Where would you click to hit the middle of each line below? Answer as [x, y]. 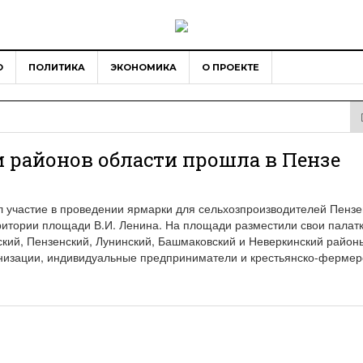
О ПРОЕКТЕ [231, 68]
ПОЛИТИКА [57, 68]
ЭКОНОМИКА [143, 68]
